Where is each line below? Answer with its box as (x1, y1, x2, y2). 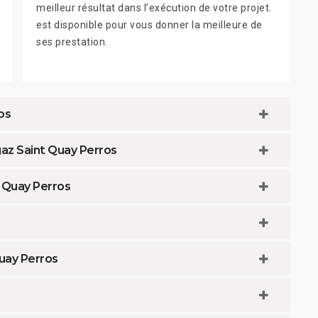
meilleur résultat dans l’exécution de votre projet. (36, 2, 272, 14)
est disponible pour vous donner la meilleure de (36, 19, 263, 31)
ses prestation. (36, 36, 108, 48)
